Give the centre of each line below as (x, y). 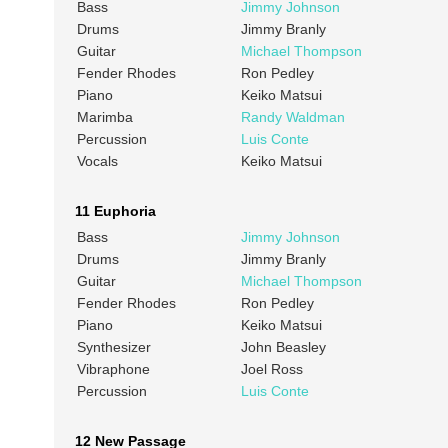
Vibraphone (113, 369)
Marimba (104, 117)
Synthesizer (113, 347)
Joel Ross (271, 369)
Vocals (97, 161)
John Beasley (283, 347)
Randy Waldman (292, 117)
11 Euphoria (115, 211)
